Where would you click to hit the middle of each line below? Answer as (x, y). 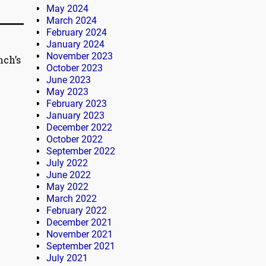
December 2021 (79, 223)
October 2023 (75, 68)
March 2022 (72, 199)
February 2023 (77, 104)
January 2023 (75, 116)
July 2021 (67, 258)
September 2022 (81, 151)
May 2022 (67, 187)
